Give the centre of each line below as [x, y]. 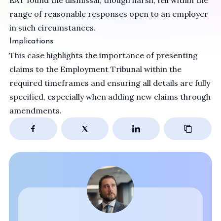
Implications [32, 41]
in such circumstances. [53, 28]
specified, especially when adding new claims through [110, 97]
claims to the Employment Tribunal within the [96, 69]
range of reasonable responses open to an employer [109, 14]
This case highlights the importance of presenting [104, 55]
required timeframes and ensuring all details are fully [110, 83]
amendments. [36, 110]
